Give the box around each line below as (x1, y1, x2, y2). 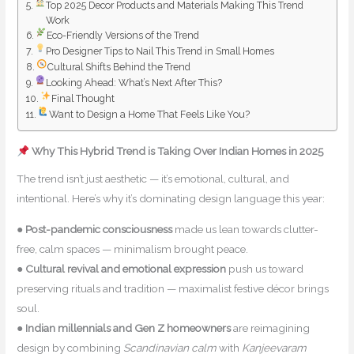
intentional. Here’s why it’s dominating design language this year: (17, 192, 326, 205)
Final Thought (51, 92, 115, 104)
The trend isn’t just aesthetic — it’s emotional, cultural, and (17, 172, 290, 186)
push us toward (226, 262, 304, 275)
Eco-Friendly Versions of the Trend (47, 28, 200, 41)
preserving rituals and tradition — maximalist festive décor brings (17, 281, 330, 295)
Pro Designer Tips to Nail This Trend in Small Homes (46, 44, 275, 57)
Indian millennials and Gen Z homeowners (25, 321, 232, 334)
